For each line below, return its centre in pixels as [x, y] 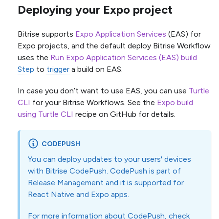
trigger [58, 69]
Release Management [66, 182]
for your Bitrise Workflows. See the [94, 103]
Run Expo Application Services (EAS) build [124, 58]
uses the [34, 58]
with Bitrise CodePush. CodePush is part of [104, 171]
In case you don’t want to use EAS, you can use [103, 91]
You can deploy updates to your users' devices [109, 159]
